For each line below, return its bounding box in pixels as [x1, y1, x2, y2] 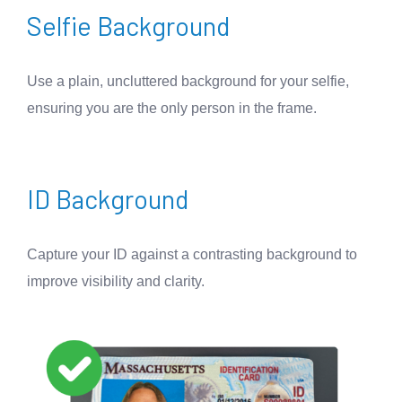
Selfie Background [27, 10, 230, 42]
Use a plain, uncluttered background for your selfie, [27, 74, 349, 90]
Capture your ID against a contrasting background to [27, 247, 357, 263]
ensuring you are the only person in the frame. [27, 100, 317, 117]
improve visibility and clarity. [27, 274, 205, 290]
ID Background [27, 183, 188, 215]
